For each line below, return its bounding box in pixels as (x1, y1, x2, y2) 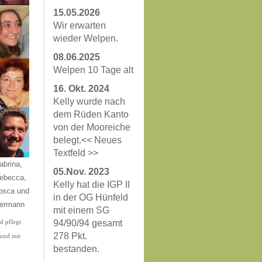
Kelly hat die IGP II (53, 180, 130, 189)
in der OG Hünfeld (53, 192, 128, 202)
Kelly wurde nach (53, 96, 125, 106)
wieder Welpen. (53, 33, 118, 43)
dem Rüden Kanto (53, 109, 129, 119)
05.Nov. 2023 (53, 167, 109, 177)
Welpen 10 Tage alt (53, 65, 133, 75)
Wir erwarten (53, 20, 106, 30)
